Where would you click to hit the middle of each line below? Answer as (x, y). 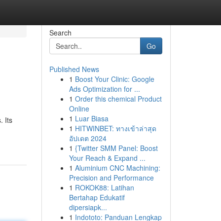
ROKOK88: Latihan (104, 187)
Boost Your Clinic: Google (114, 79)
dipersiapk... (88, 207)
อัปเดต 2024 (88, 138)
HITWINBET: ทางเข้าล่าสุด (115, 128)
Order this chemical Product (118, 99)
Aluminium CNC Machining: (117, 168)
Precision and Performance (111, 178)
